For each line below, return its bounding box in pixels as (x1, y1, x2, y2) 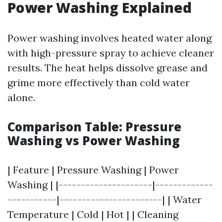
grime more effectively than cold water (7, 76, 190, 89)
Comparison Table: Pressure (7, 118, 181, 135)
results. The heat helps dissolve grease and (7, 61, 208, 74)
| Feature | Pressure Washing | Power (7, 164, 179, 176)
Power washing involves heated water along (7, 32, 212, 44)
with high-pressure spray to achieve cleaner (7, 47, 214, 59)
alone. (7, 91, 35, 104)
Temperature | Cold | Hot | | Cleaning (7, 208, 178, 221)
